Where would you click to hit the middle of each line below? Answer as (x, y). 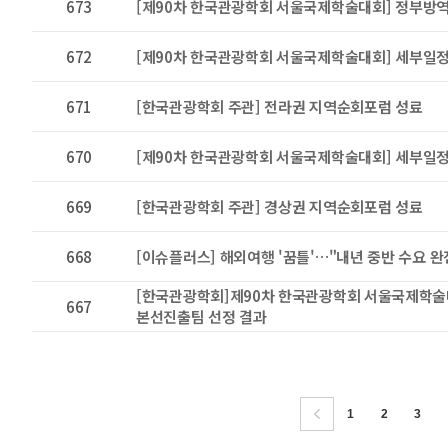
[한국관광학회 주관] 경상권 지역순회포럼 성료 (279, 206)
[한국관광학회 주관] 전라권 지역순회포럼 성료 (279, 106)
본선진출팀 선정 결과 (201, 316)
